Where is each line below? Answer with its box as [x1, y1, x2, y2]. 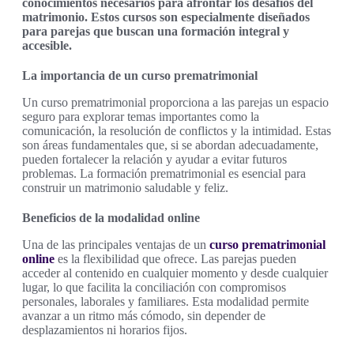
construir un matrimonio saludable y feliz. [22, 180, 228, 194]
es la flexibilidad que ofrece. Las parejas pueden [55, 251, 296, 265]
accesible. [22, 38, 72, 52]
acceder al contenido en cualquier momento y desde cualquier [22, 265, 328, 280]
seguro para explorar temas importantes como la [22, 109, 259, 123]
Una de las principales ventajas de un [22, 237, 209, 251]
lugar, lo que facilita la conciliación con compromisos [22, 280, 286, 294]
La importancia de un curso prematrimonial [22, 68, 258, 82]
